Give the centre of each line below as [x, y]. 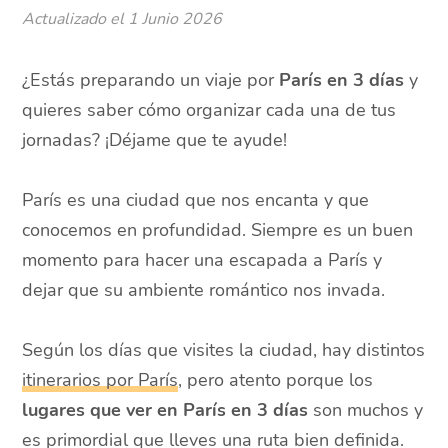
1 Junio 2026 [175, 19]
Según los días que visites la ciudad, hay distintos [224, 350]
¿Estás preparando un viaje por [151, 80]
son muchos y [366, 410]
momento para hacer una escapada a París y [202, 260]
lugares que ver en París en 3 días [165, 410]
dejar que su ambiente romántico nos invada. [204, 290]
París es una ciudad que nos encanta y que [196, 200]
